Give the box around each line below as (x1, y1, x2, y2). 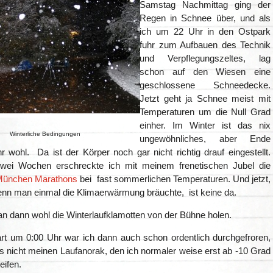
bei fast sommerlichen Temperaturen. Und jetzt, (77, 174, 271, 185)
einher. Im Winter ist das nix (140, 120, 271, 131)
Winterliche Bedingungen (10, 130, 80, 138)
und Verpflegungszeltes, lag (140, 53, 271, 64)
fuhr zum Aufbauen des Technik (140, 40, 271, 51)
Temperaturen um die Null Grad (140, 107, 271, 118)
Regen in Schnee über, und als (140, 13, 271, 24)
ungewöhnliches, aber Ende (140, 133, 271, 144)
